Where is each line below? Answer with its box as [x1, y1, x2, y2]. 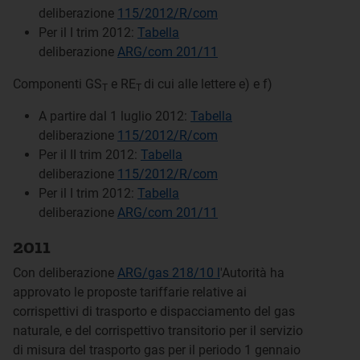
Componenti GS [13, 76, 102, 92]
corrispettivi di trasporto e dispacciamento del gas [13, 304, 295, 319]
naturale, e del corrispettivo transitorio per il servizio [13, 323, 303, 338]
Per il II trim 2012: [39, 147, 141, 162]
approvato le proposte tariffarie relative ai [13, 284, 247, 300]
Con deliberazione [13, 265, 117, 280]
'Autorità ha [220, 265, 284, 280]
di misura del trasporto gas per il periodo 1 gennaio [13, 342, 301, 358]
